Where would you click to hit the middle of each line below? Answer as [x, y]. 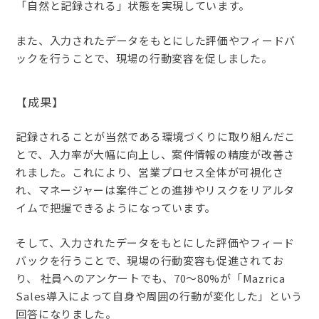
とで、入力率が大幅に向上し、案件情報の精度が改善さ [155, 154]
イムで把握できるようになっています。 [116, 207]
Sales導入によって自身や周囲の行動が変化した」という [159, 296]
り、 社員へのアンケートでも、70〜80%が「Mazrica [151, 278]
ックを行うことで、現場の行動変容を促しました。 [144, 58]
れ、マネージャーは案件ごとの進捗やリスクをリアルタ [155, 189]
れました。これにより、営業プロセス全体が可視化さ [150, 172]
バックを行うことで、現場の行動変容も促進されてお [150, 260]
